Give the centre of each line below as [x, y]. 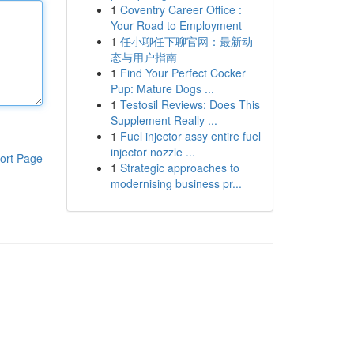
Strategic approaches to [179, 168]
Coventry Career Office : [181, 9]
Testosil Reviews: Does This [190, 104]
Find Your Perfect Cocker [183, 73]
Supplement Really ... [164, 120]
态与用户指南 [143, 57]
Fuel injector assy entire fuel [190, 136]
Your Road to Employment [176, 25]
